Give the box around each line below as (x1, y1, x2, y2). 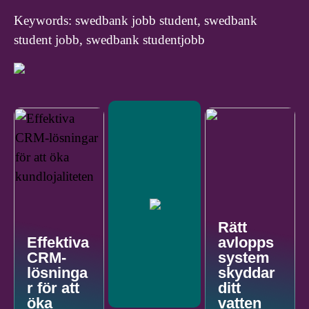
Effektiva (27, 234, 89, 252)
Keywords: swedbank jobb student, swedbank (14, 13, 257, 28)
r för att (27, 279, 79, 297)
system (218, 249, 270, 267)
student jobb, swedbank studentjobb (14, 32, 205, 48)
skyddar (218, 264, 276, 282)
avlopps (218, 234, 275, 252)
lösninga (27, 264, 88, 282)
